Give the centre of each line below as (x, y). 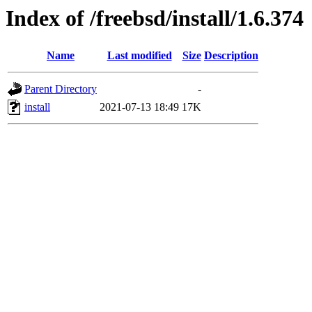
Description (231, 56)
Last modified (139, 56)
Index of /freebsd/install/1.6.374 (155, 18)
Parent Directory (61, 89)
